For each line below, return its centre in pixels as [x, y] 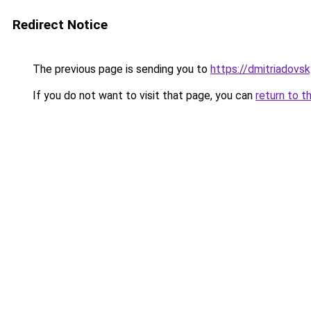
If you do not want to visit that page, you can [143, 95]
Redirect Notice [60, 25]
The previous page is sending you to [120, 69]
